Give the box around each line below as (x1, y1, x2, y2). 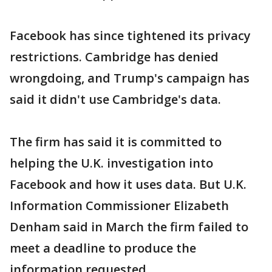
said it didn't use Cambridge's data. (10, 91, 221, 107)
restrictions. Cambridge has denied (10, 49, 219, 65)
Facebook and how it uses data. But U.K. (10, 176, 246, 192)
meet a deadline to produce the (10, 240, 196, 256)
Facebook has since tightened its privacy (10, 27, 251, 44)
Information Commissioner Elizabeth (10, 197, 229, 214)
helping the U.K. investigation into (10, 155, 213, 171)
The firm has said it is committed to (10, 134, 222, 150)
